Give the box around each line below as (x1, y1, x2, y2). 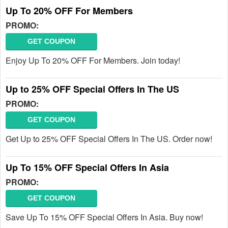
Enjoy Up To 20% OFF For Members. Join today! (6, 54, 180, 66)
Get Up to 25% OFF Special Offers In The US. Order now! (6, 133, 212, 145)
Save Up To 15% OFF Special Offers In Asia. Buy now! (6, 211, 203, 223)
